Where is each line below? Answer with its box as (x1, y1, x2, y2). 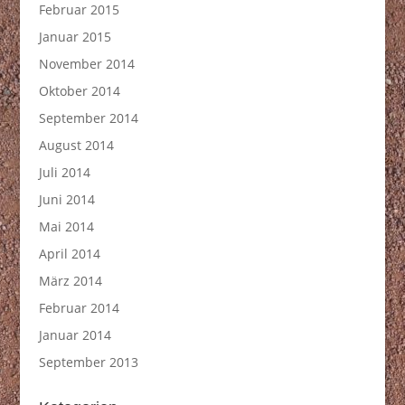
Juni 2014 (38, 191, 95, 208)
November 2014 (38, 55, 135, 72)
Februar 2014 (38, 299, 119, 316)
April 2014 (38, 245, 100, 262)
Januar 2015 (38, 28, 111, 45)
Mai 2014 (38, 218, 94, 235)
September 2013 (38, 353, 138, 371)
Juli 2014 (38, 164, 90, 181)
